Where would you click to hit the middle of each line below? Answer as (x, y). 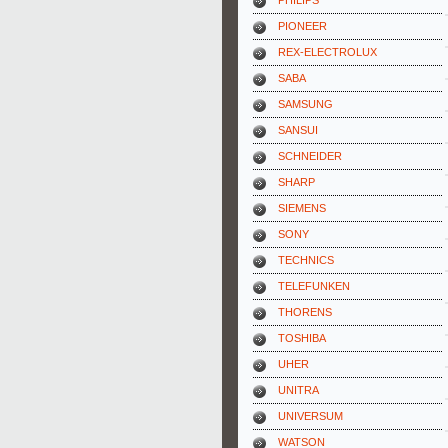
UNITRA (298, 390)
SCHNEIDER (310, 156)
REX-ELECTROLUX (327, 52)
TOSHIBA (302, 338)
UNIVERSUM (310, 416)
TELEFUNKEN (314, 286)
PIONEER (302, 26)
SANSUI (298, 130)
